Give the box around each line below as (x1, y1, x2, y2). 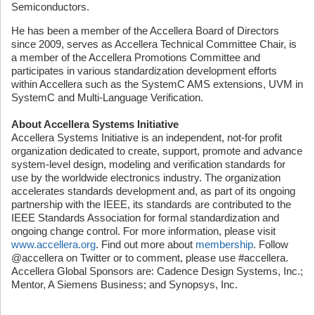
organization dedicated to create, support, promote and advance (11, 145, 302, 157)
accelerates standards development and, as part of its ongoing (11, 185, 295, 197)
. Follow (253, 238, 288, 250)
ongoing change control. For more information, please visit (11, 225, 276, 237)
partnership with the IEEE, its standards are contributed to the (11, 198, 291, 210)
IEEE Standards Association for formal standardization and (11, 212, 279, 224)
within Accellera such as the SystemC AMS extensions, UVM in (11, 78, 303, 90)
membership (195, 238, 253, 250)
